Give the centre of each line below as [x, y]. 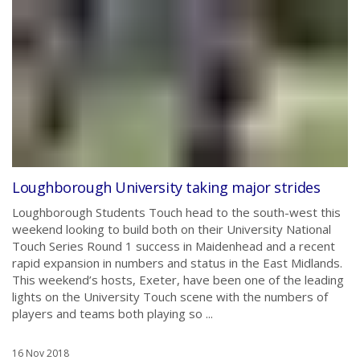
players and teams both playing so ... [112, 313]
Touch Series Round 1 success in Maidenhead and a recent [174, 246]
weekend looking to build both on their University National [172, 229]
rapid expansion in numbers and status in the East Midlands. [177, 263]
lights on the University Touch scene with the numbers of [170, 297]
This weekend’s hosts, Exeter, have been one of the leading [178, 280]
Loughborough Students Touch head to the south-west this [176, 212]
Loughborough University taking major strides [166, 187]
